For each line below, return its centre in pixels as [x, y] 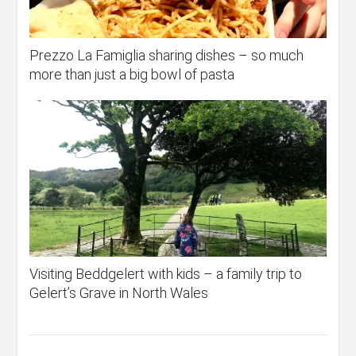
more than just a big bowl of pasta [132, 75]
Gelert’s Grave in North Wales [121, 293]
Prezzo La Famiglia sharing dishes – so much [167, 56]
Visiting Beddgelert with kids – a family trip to [166, 274]
